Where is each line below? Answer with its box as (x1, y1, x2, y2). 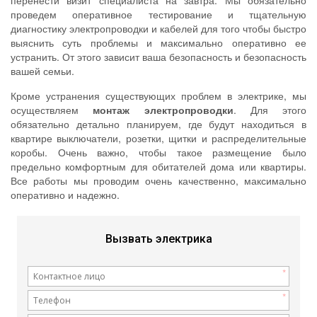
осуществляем (11, 103, 93, 117)
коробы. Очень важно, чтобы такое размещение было (11, 145, 306, 160)
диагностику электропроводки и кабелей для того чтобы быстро (11, 21, 306, 36)
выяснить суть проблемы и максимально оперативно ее (11, 35, 306, 50)
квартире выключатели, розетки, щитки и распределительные (11, 131, 306, 146)
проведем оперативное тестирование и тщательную (11, 7, 306, 22)
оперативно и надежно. (11, 188, 120, 202)
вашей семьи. (11, 64, 74, 79)
